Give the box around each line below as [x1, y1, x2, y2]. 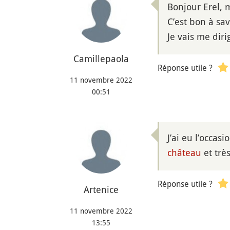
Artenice [84, 183, 119, 196]
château [167, 146, 201, 159]
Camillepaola [73, 52, 129, 65]
